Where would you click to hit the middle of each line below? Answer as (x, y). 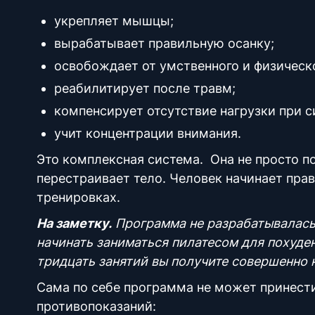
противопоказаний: (96, 306)
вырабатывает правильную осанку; (164, 43)
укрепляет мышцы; (114, 21)
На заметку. (74, 223)
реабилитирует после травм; (145, 88)
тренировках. (80, 197)
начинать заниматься (102, 242)
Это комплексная (92, 159)
